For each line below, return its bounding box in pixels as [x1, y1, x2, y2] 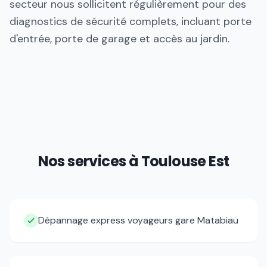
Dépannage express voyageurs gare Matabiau [38, 214, 238, 226]
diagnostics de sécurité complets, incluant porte [10, 14, 252, 29]
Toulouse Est [141, 151, 229, 171]
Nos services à [38, 151, 141, 171]
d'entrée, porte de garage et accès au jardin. [10, 32, 229, 46]
